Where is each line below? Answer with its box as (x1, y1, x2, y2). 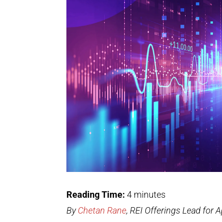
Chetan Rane (78, 205, 127, 216)
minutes (134, 189, 166, 200)
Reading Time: (66, 189, 127, 200)
